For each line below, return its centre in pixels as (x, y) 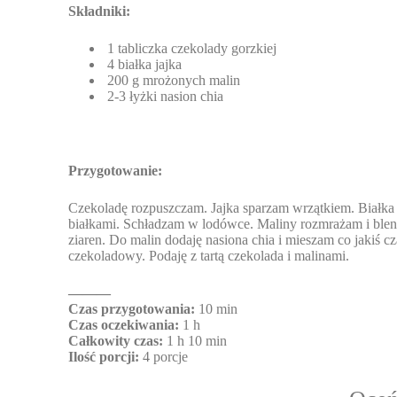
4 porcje (164, 357)
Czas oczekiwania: (124, 325)
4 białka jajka (143, 65)
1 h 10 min (197, 341)
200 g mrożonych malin (172, 81)
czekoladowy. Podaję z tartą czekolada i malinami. (209, 256)
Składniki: (100, 12)
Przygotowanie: (116, 171)
